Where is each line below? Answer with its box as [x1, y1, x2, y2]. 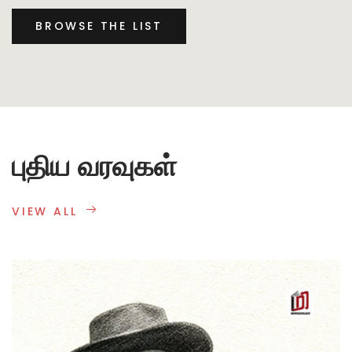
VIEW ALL [12, 203, 78, 220]
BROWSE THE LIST [35, 17, 163, 34]
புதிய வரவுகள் [12, 148, 177, 184]
